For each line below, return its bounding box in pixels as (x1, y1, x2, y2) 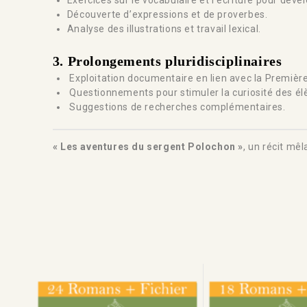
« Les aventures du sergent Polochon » (52, 141, 244, 153)
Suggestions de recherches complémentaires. (66, 101, 286, 113)
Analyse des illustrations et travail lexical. (66, 23, 261, 35)
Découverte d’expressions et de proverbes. (66, 9, 268, 21)
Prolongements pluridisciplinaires (67, 53, 282, 69)
